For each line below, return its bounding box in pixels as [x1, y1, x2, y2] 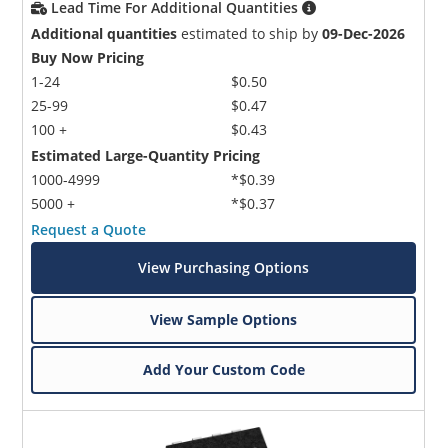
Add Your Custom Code [142, 359, 305, 379]
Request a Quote [31, 219, 147, 239]
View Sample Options [150, 309, 298, 329]
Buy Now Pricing [31, 47, 145, 67]
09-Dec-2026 [322, 23, 406, 43]
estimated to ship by [177, 23, 323, 43]
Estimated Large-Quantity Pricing [31, 145, 261, 165]
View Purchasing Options [138, 257, 310, 277]
